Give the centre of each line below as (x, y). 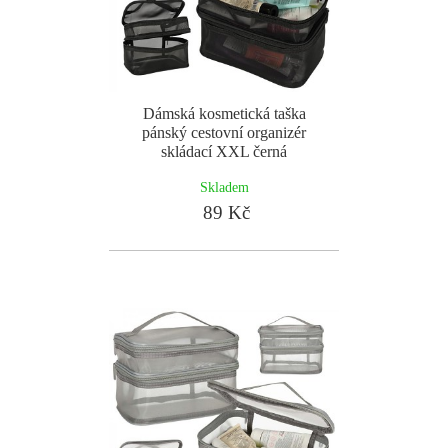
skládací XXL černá (224, 151)
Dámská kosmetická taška (224, 113)
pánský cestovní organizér (224, 132)
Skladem (224, 187)
